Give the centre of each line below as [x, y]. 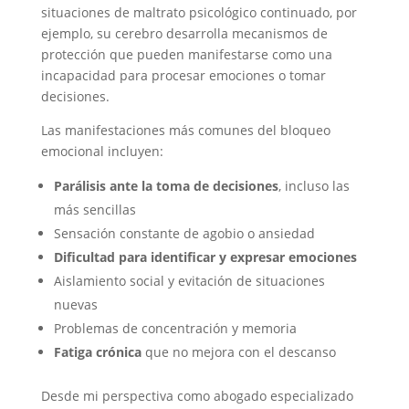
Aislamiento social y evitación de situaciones [189, 281]
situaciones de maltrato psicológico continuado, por [199, 12]
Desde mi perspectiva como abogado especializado [197, 396]
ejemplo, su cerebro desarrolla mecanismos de [184, 33]
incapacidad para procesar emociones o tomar [183, 75]
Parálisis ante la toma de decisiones [166, 186]
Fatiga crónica [97, 352]
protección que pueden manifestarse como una [186, 54]
